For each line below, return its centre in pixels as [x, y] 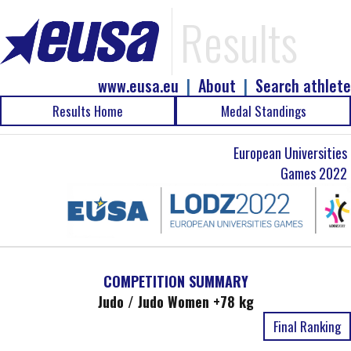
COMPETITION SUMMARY [175, 281]
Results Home [88, 111]
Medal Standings [263, 111]
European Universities [290, 153]
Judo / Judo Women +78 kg [175, 302]
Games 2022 [314, 173]
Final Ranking [307, 326]
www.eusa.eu [138, 85]
